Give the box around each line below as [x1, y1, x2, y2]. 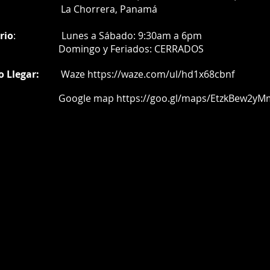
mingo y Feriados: [72, 42, 154, 56]
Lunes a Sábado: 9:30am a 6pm [61, 29, 202, 43]
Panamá [120, 2, 157, 16]
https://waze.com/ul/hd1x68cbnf [87, 67, 234, 81]
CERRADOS [154, 42, 204, 56]
